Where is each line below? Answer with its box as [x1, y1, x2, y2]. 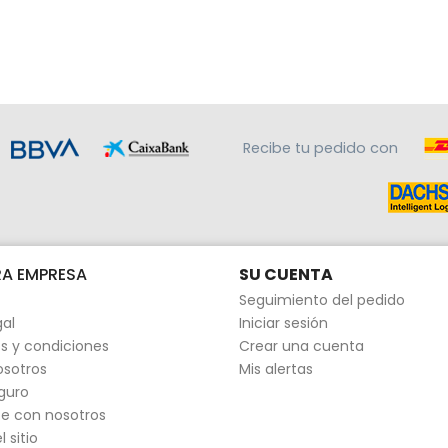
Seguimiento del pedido [239, 290, 405, 311]
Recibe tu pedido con [242, 137, 402, 158]
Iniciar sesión [239, 313, 328, 334]
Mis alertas [239, 359, 313, 380]
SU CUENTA [239, 263, 333, 287]
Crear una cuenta [239, 336, 364, 357]
